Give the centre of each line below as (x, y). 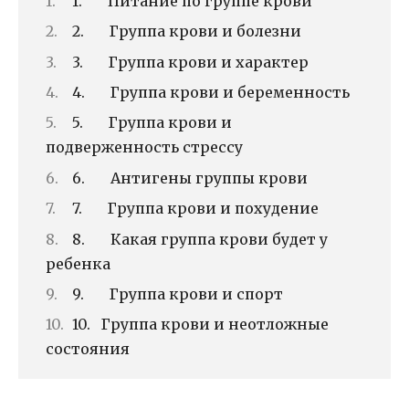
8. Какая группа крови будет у (200, 239)
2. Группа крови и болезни (187, 31)
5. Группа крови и (152, 123)
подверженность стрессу (144, 147)
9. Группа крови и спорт (178, 294)
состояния (88, 349)
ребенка (78, 263)
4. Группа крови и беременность (211, 92)
